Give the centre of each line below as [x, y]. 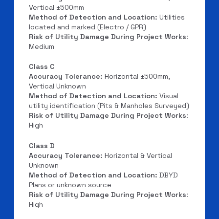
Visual [168, 96]
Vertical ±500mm [57, 7]
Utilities [171, 17]
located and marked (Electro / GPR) [88, 27]
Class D [42, 145]
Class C [42, 67]
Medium [42, 46]
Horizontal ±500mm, [137, 77]
